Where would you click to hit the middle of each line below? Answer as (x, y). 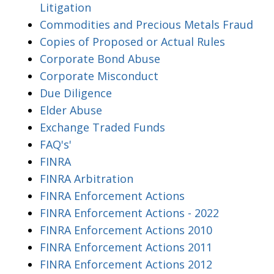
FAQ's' (56, 144)
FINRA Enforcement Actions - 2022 (129, 213)
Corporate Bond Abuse (100, 58)
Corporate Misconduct (99, 76)
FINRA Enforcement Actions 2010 (126, 230)
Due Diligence (76, 93)
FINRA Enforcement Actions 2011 (126, 247)
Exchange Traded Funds (102, 127)
